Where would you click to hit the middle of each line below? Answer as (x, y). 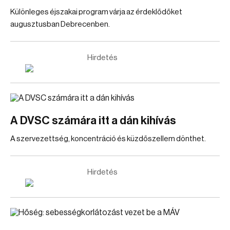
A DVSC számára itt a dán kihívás (93, 121)
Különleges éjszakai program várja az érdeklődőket (96, 12)
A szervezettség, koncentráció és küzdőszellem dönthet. (108, 139)
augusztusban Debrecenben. (60, 24)
